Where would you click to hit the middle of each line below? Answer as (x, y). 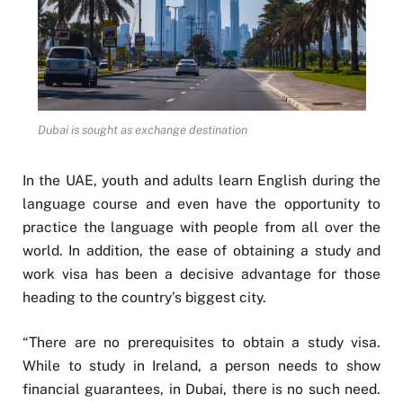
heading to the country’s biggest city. (144, 298)
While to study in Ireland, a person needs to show (201, 366)
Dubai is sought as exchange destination (142, 130)
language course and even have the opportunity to (201, 204)
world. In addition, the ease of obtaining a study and (201, 251)
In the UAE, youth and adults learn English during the (201, 181)
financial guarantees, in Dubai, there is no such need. (201, 390)
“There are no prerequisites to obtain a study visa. (201, 343)
